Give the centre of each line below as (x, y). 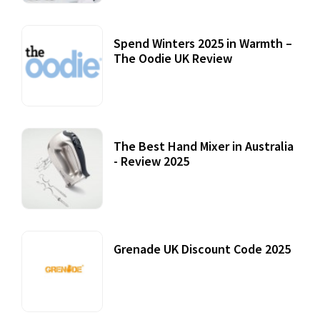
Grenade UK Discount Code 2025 (202, 249)
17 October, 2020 (171, 273)
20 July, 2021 (157, 185)
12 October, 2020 (171, 82)
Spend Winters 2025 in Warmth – (203, 44)
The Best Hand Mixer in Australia (204, 146)
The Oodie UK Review (173, 59)
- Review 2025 (151, 161)
